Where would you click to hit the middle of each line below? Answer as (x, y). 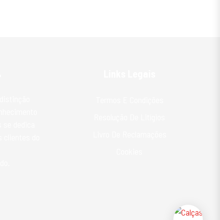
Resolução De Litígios (129, 117)
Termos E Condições (129, 99)
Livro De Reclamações (129, 134)
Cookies (129, 151)
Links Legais (129, 73)
